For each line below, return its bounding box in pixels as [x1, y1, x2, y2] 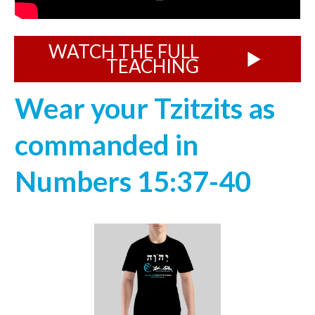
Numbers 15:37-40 [15, 165, 251, 199]
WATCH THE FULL [49, 40, 199, 63]
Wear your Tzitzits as [15, 91, 275, 126]
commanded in [15, 128, 198, 162]
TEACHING [106, 55, 199, 78]
